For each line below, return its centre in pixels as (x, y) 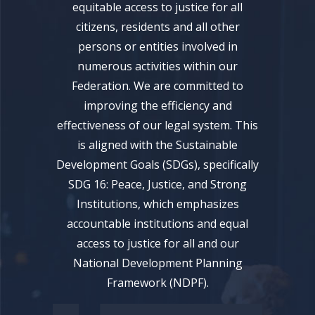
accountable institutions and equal (157, 223)
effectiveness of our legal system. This (157, 125)
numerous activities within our (157, 66)
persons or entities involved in (157, 46)
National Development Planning (157, 263)
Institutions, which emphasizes (157, 204)
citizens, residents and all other (157, 26)
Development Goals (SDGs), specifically (157, 164)
